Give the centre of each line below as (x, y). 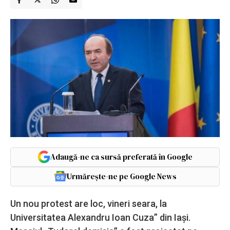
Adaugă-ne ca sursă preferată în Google (121, 157)
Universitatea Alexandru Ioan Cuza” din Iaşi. (100, 217)
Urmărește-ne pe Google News (121, 176)
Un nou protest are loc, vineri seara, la (89, 203)
